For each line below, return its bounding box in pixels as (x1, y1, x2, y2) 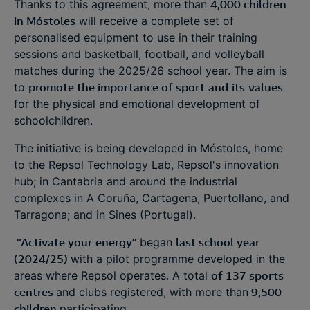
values (248, 80, 283, 94)
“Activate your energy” (14, 235, 140, 249)
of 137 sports (211, 268, 284, 282)
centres (14, 285, 56, 299)
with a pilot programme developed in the (71, 252, 285, 266)
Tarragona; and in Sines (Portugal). (14, 208, 199, 221)
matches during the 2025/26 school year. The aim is (14, 64, 287, 77)
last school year (176, 235, 260, 249)
